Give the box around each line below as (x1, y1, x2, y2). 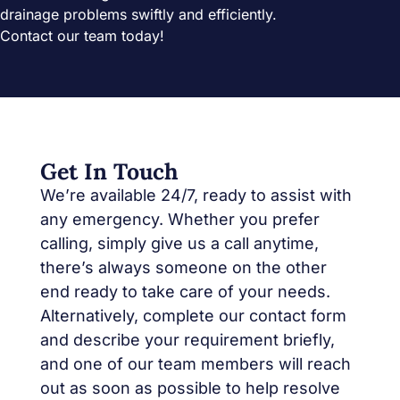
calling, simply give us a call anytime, (39, 234, 319, 254)
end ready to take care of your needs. (39, 282, 330, 302)
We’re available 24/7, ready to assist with (39, 186, 352, 205)
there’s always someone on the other (39, 258, 327, 278)
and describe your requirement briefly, (39, 330, 335, 350)
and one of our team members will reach (39, 354, 351, 374)
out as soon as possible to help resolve (39, 379, 340, 398)
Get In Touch (39, 157, 179, 187)
